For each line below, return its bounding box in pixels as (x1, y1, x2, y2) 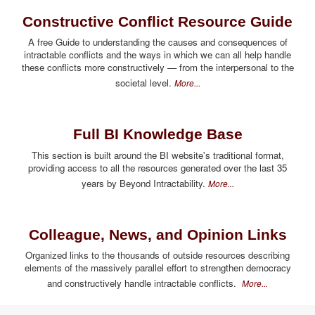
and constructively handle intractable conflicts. (47, 276, 242, 290)
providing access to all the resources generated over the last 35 (28, 160, 287, 174)
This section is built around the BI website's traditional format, (31, 148, 284, 162)
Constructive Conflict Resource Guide (22, 13, 292, 30)
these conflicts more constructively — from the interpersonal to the (21, 60, 294, 75)
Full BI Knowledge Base (72, 126, 243, 143)
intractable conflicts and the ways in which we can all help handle (24, 48, 291, 62)
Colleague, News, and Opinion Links (28, 226, 287, 243)
